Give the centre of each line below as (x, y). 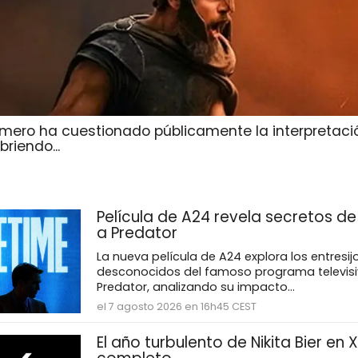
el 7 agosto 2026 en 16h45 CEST (176, 307)
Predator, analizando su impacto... (195, 287)
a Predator (137, 233)
